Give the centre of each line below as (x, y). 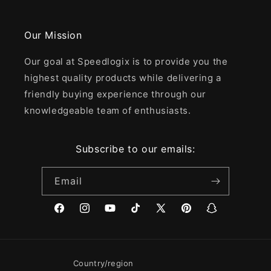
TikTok (143, 215)
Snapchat (226, 215)
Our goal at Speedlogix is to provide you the (126, 61)
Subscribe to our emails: (135, 149)
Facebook (74, 215)
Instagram (100, 215)
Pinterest (199, 215)
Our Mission (53, 35)
